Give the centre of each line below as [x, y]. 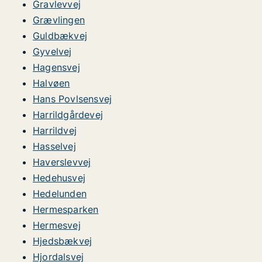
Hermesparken [66, 209]
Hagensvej [56, 67]
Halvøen [51, 83]
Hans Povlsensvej [73, 99]
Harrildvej [55, 130]
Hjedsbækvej [63, 241]
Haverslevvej [62, 162]
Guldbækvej [60, 36]
